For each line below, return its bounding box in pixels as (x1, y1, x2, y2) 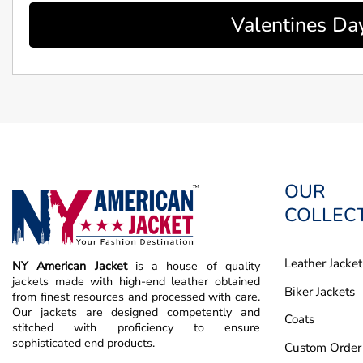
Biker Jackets (284, 283, 355, 300)
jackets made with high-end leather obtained (12, 272, 260, 289)
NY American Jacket (12, 257, 135, 274)
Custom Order (284, 340, 361, 357)
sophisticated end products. (12, 334, 155, 351)
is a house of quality (135, 257, 261, 274)
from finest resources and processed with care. (12, 288, 260, 305)
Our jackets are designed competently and (12, 303, 260, 320)
